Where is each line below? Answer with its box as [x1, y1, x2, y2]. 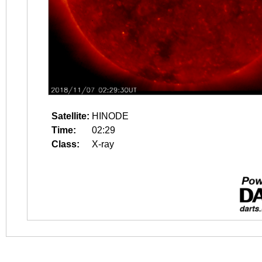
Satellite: [51, 111, 89, 121]
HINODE [92, 111, 129, 121]
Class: [51, 139, 80, 149]
